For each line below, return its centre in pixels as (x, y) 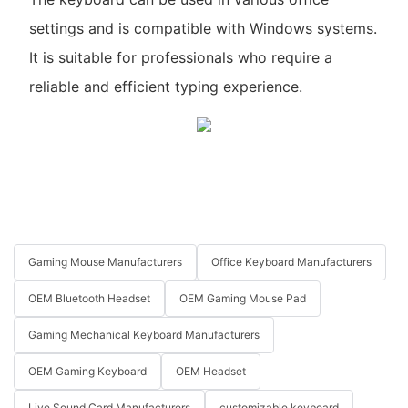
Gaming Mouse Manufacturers (105, 262)
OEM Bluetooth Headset (89, 299)
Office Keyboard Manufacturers (291, 262)
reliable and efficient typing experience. (165, 86)
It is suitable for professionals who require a (180, 57)
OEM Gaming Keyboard (87, 372)
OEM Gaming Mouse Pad (243, 299)
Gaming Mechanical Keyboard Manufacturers (144, 335)
